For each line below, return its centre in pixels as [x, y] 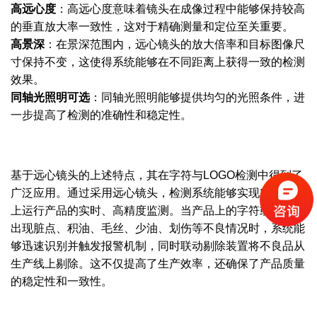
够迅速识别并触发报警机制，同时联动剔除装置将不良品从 [158, 246]
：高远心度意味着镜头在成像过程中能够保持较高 [180, 8]
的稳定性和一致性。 [62, 281]
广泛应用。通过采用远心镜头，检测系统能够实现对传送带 [158, 192]
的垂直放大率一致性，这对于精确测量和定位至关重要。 [152, 26]
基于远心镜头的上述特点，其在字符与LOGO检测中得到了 [157, 175]
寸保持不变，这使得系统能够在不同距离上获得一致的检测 [158, 62]
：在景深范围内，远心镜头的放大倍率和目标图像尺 [175, 44]
